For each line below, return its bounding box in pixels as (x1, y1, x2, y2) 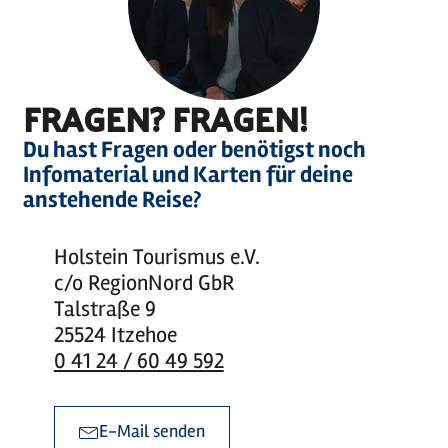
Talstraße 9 (53, 296, 156, 322)
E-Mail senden (98, 420, 205, 442)
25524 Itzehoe (53, 322, 177, 348)
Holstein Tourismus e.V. (53, 244, 260, 270)
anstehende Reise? (22, 185, 201, 214)
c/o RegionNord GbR (53, 270, 234, 296)
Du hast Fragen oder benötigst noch (22, 135, 366, 164)
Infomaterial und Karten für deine (22, 160, 353, 189)
